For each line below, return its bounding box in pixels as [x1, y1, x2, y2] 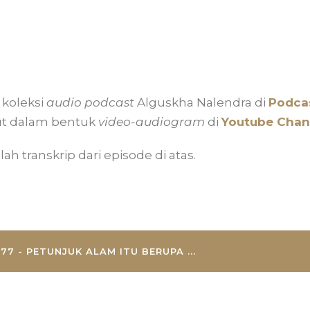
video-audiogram [98, 114, 205, 129]
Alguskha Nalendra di [134, 95, 268, 109]
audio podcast [46, 95, 134, 109]
